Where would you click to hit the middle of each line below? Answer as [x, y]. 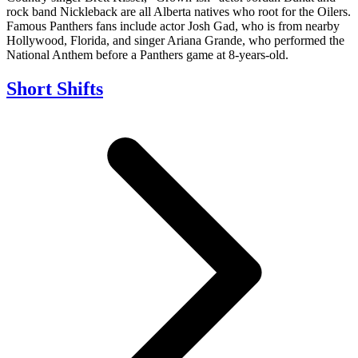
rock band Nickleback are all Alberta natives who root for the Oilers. [179, 11]
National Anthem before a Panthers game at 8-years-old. [147, 54]
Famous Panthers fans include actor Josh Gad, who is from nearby [173, 26]
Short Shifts [55, 88]
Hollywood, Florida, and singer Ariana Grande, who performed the [175, 40]
